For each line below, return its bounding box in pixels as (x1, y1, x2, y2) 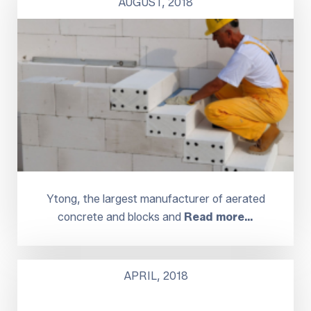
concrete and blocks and (58, 210, 184, 224)
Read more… (184, 210, 253, 224)
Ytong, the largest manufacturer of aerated (46, 192, 265, 205)
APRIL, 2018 (123, 269, 188, 283)
